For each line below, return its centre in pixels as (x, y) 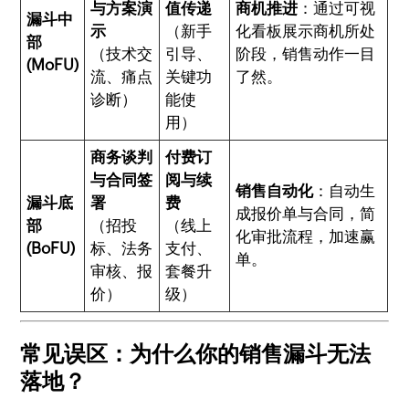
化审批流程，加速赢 (306, 236)
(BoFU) (51, 248)
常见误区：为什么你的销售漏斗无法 (196, 353)
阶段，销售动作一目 (306, 54)
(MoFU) (53, 65)
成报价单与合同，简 (306, 214)
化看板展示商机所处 (306, 31)
